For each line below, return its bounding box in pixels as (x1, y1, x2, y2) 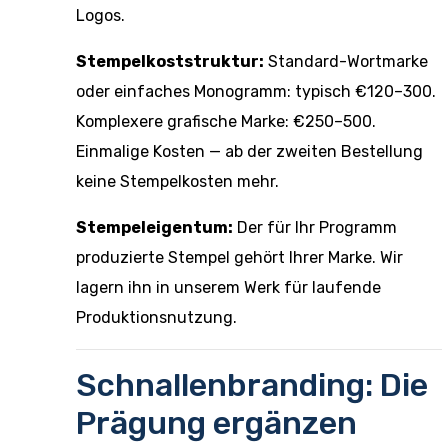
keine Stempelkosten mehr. (76, 172, 279, 191)
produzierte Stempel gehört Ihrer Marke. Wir (76, 248, 403, 267)
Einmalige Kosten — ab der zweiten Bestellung (76, 142, 423, 161)
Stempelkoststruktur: (76, 52, 264, 71)
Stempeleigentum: (76, 218, 233, 237)
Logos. (76, 6, 125, 25)
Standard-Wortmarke (264, 52, 428, 71)
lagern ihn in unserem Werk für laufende (76, 278, 381, 297)
